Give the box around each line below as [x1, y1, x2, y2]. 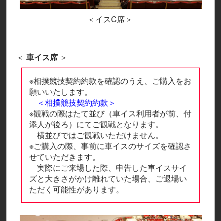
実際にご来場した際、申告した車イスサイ [29, 162, 187, 174]
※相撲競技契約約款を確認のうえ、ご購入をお [29, 75, 192, 87]
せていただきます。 [29, 151, 101, 163]
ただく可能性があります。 [29, 184, 124, 195]
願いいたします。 [29, 86, 93, 98]
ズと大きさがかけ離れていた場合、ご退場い [29, 173, 187, 184]
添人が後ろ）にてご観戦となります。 [29, 118, 164, 130]
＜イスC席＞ [87, 13, 133, 25]
